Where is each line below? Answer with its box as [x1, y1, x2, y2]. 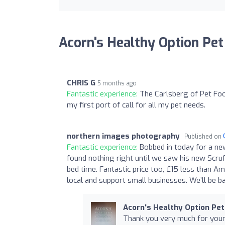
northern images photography [67, 131, 180, 141]
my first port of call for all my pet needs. [67, 99, 205, 110]
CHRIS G [67, 77, 95, 88]
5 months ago [97, 79, 137, 87]
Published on [184, 132, 223, 141]
